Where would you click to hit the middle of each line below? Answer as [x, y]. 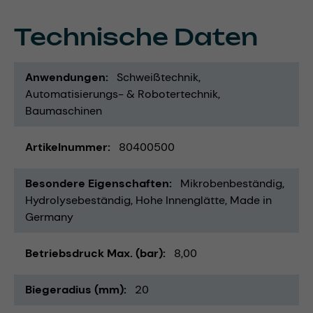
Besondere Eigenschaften [97, 184]
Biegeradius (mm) [74, 290]
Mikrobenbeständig [231, 184]
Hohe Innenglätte [180, 201]
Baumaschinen [64, 111]
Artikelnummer [66, 147]
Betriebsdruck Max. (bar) [94, 254]
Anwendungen [65, 78]
